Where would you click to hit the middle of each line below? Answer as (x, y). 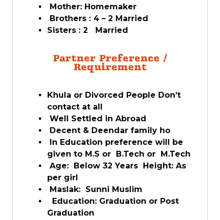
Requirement (110, 67)
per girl (65, 178)
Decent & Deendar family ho (109, 130)
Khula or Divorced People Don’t (114, 95)
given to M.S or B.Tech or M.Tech (119, 154)
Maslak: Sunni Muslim (95, 189)
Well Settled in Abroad (97, 119)
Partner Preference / (110, 58)
